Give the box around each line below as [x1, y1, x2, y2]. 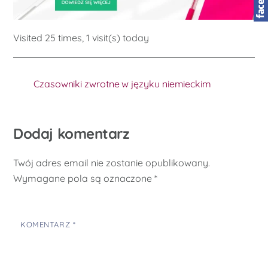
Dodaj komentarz [13, 124, 130, 142]
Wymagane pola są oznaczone [13, 172, 155, 185]
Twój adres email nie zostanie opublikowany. [13, 157, 211, 169]
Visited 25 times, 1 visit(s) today [13, 31, 150, 44]
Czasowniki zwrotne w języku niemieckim [33, 77, 214, 90]
